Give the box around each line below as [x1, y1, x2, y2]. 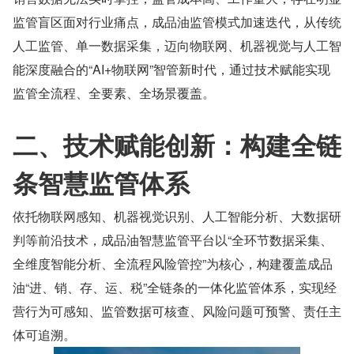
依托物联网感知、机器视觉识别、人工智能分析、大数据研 [13, 206, 341, 225]
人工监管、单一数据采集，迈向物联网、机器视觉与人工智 [13, 36, 341, 55]
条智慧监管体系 [13, 164, 190, 201]
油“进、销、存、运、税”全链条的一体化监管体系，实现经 [13, 277, 337, 296]
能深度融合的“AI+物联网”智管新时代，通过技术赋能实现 [13, 59, 330, 78]
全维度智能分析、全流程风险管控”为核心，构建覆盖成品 [13, 254, 333, 273]
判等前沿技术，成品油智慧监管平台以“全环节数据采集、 [13, 230, 333, 249]
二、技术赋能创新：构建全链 [13, 126, 341, 163]
